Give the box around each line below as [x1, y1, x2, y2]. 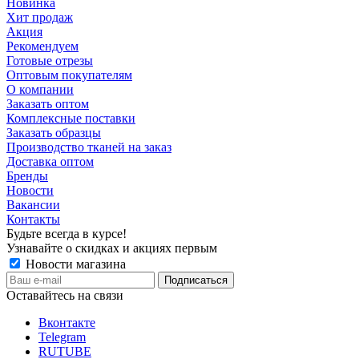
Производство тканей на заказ [6, 140, 171, 155]
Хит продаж [6, 10, 73, 25]
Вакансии [6, 198, 60, 212]
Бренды [6, 169, 48, 184]
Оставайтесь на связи [6, 288, 123, 303]
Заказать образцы [6, 126, 101, 140]
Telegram [38, 330, 86, 345]
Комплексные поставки [6, 111, 135, 126]
